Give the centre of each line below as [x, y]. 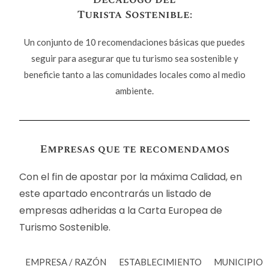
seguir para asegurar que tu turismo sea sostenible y [134, 58]
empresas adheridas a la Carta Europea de [121, 210]
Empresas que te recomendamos [134, 149]
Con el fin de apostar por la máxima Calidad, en [131, 177]
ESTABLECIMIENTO [161, 261]
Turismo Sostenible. [65, 227]
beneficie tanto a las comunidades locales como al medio [134, 74]
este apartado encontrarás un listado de [116, 193]
